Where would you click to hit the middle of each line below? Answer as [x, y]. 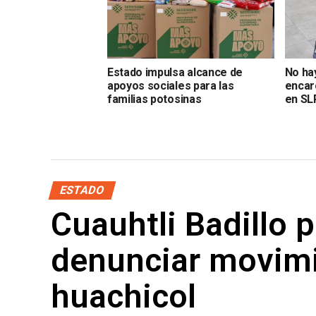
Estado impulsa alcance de [175, 73]
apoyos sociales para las [171, 86]
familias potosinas [154, 99]
